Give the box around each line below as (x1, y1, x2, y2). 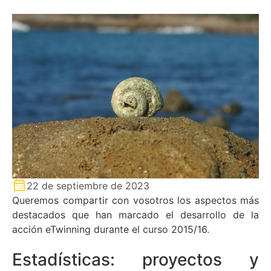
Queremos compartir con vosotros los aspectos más (12, 194, 259, 206)
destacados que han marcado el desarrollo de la (12, 208, 259, 221)
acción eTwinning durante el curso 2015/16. (12, 223, 209, 235)
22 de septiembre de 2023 (27, 179, 149, 192)
